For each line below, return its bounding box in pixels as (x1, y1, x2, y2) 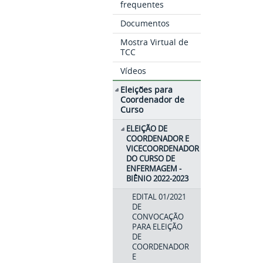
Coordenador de (120, 94, 185, 106)
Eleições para (120, 84, 173, 96)
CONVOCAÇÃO (132, 211, 184, 222)
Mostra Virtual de (120, 36, 189, 48)
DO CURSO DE (126, 153, 175, 164)
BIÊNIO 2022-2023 (126, 173, 188, 184)
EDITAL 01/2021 (132, 191, 186, 203)
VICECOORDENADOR (126, 143, 199, 154)
